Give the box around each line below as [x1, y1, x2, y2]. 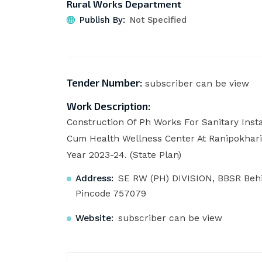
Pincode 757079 [75, 188, 146, 199]
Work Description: [66, 100, 150, 113]
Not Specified [129, 15, 187, 26]
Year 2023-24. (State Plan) [66, 150, 181, 161]
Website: [75, 212, 113, 223]
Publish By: [79, 15, 125, 26]
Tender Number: [66, 77, 142, 89]
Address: [75, 173, 113, 184]
